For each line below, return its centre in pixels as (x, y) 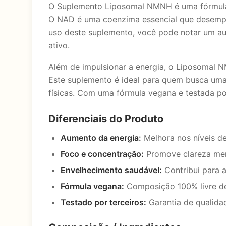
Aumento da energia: (101, 138)
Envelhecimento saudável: (111, 170)
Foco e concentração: (102, 154)
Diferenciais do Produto (106, 119)
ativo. (59, 45)
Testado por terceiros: (103, 202)
